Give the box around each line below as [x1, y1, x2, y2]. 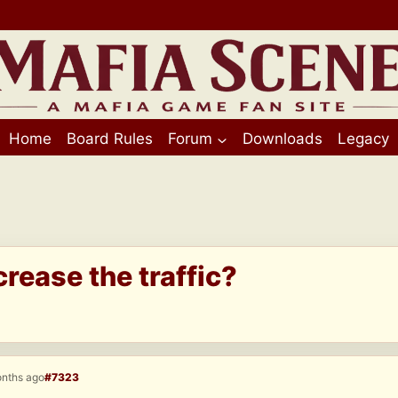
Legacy [338, 130, 389, 147]
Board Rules [67, 130, 153, 147]
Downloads [243, 130, 322, 147]
